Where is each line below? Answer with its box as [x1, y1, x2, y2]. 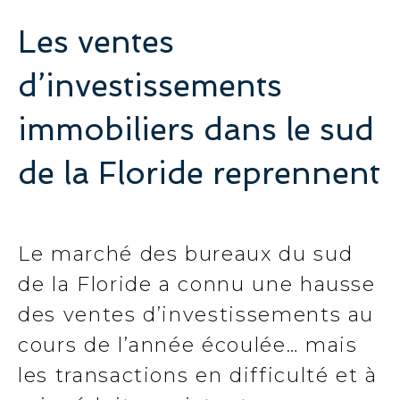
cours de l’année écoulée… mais [18, 333, 358, 357]
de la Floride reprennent [18, 154, 380, 191]
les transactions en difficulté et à [18, 363, 378, 387]
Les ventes [18, 23, 174, 60]
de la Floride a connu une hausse [18, 272, 376, 296]
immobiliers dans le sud [18, 111, 374, 147]
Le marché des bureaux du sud [18, 242, 354, 266]
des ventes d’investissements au [18, 303, 375, 327]
